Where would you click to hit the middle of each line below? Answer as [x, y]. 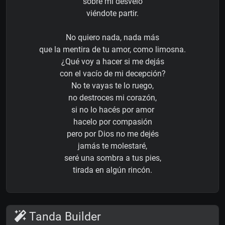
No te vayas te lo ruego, [113, 85]
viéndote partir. [113, 13]
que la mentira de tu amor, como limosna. [113, 49]
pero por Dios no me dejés [113, 134]
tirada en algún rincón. [113, 170]
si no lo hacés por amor [113, 109]
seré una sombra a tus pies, [113, 158]
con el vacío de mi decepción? [113, 73]
